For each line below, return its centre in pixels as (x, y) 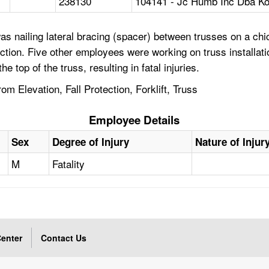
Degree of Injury (91, 142)
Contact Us (64, 238)
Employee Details (134, 120)
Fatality (69, 164)
